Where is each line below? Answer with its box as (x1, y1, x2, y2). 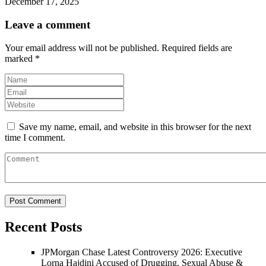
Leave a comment (5, 18, 90, 31)
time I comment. (5, 132, 65, 142)
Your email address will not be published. (5, 42, 159, 53)
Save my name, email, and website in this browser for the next (19, 121, 251, 132)
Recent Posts (5, 218, 82, 235)
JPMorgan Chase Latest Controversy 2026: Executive (41, 246, 242, 257)
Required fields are (161, 42, 232, 53)
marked (5, 53, 35, 64)
